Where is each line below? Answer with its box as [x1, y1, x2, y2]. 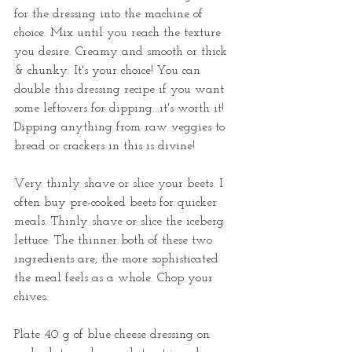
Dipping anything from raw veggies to [14, 120, 229, 134]
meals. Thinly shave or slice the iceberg [14, 214, 228, 228]
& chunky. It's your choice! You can [14, 64, 204, 77]
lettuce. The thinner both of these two [14, 233, 216, 247]
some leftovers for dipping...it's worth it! [14, 101, 228, 115]
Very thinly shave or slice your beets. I [14, 177, 227, 190]
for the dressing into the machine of [14, 7, 207, 20]
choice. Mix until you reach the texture [14, 26, 225, 39]
